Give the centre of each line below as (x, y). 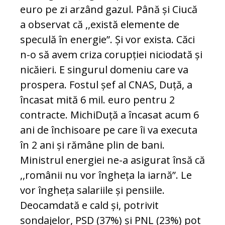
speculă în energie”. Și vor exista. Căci (107, 40)
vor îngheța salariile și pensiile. (92, 190)
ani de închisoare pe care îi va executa (109, 130)
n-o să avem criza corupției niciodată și (111, 55)
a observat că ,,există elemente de (100, 25)
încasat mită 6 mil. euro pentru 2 (97, 100)
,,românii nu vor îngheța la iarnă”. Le (106, 175)
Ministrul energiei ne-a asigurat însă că (113, 160)
